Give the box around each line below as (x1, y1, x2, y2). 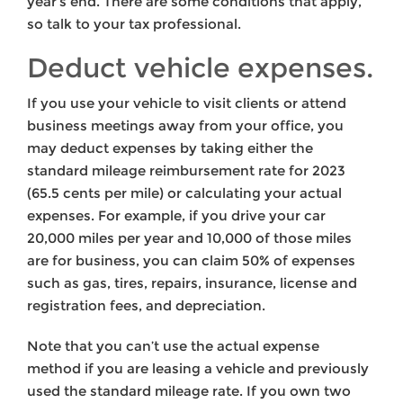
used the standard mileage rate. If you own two (27, 382, 351, 400)
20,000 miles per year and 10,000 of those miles (27, 229, 352, 247)
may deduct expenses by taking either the (27, 139, 313, 157)
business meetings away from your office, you (27, 117, 344, 135)
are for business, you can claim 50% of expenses (27, 252, 355, 270)
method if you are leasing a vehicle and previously (27, 360, 369, 378)
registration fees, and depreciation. (27, 297, 265, 315)
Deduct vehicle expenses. (27, 51, 373, 85)
